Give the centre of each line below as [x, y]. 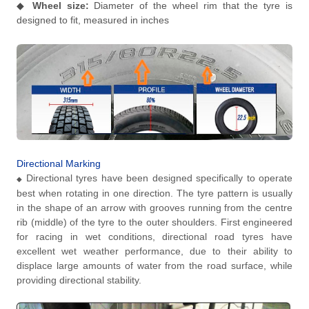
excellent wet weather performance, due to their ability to [154, 251]
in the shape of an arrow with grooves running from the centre [154, 208]
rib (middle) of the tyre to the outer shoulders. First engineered [154, 222]
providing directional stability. [79, 280]
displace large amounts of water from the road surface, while [154, 266]
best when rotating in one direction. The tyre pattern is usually [154, 193]
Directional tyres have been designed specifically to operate [159, 178]
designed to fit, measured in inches [93, 20]
